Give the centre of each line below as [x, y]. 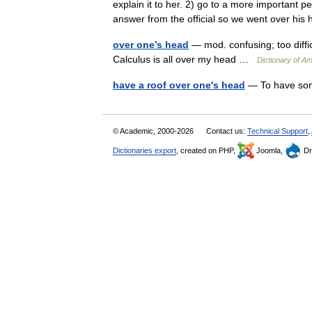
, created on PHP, [207, 150]
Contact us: [227, 131]
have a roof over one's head [179, 85]
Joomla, [270, 150]
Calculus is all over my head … [185, 59]
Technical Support [278, 131]
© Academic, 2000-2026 [154, 131]
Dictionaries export [145, 150]
